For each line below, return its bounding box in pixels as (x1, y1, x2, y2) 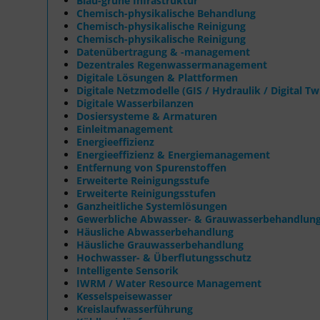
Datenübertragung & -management (76, 44, 250, 59)
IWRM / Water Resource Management (76, 276, 261, 290)
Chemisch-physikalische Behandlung (76, 6, 256, 20)
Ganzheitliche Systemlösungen (76, 199, 227, 213)
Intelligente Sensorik (76, 263, 179, 277)
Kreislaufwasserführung (76, 301, 193, 316)
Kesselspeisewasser (76, 289, 172, 303)
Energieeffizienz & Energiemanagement (76, 147, 270, 161)
